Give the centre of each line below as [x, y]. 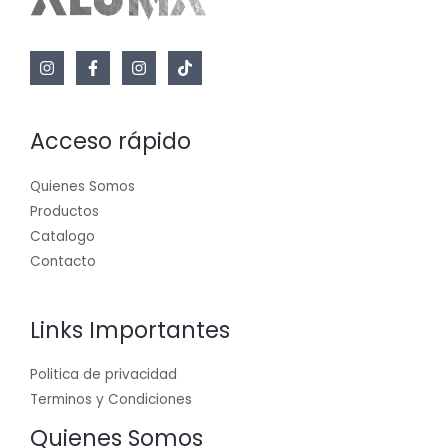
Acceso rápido [110, 142]
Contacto [63, 261]
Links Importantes [130, 330]
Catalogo [62, 236]
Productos [64, 211]
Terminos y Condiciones [111, 400]
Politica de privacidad [103, 375]
